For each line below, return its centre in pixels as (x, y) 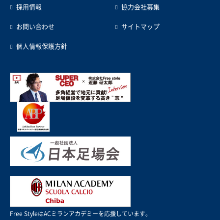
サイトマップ (140, 27)
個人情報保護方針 (42, 47)
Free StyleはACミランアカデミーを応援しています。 (81, 214)
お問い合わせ (35, 27)
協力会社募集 (140, 7)
